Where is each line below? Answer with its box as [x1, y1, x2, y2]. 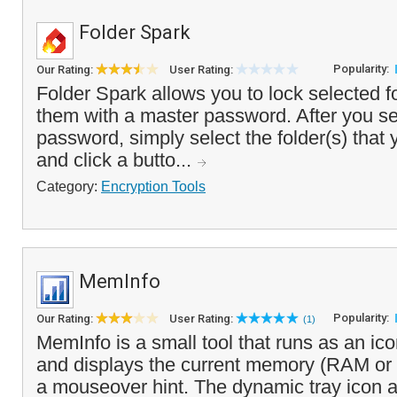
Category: [36, 178, 101, 194]
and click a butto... [36, 149, 197, 171]
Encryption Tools [101, 178, 206, 194]
